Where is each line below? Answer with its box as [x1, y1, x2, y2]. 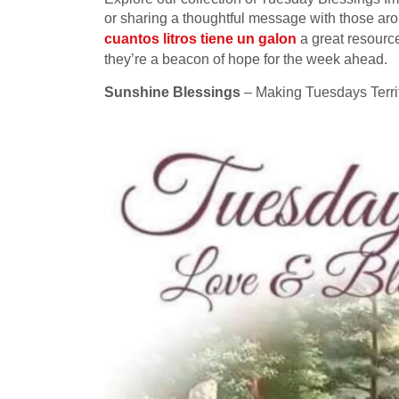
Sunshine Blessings [104, 84, 240, 100]
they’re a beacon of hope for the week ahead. [104, 51, 387, 67]
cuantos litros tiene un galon [104, 30, 297, 46]
